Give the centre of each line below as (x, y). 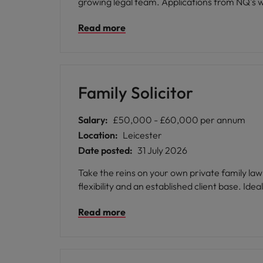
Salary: (93, 120)
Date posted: (105, 150)
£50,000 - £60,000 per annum (179, 120)
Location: (98, 135)
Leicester (142, 135)
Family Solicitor (136, 92)
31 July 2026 (162, 150)
